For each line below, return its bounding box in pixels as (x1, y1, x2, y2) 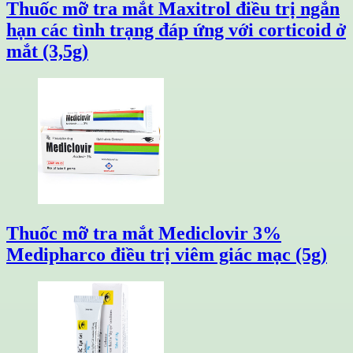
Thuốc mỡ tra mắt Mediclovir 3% (6, 222, 281, 243)
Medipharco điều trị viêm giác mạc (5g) (6, 243, 327, 265)
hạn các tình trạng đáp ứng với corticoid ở (6, 19, 346, 40)
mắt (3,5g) (6, 40, 88, 61)
